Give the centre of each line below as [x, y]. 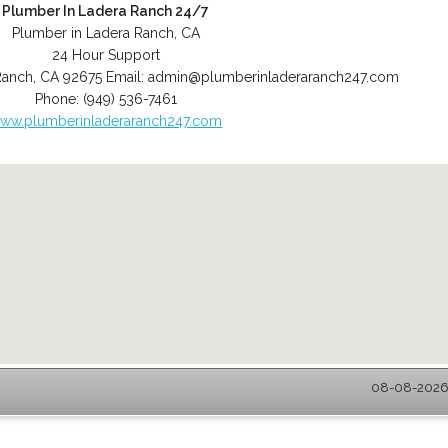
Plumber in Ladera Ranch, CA [105, 33]
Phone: [58, 99]
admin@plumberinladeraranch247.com [274, 77]
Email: [127, 77]
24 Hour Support [105, 55]
